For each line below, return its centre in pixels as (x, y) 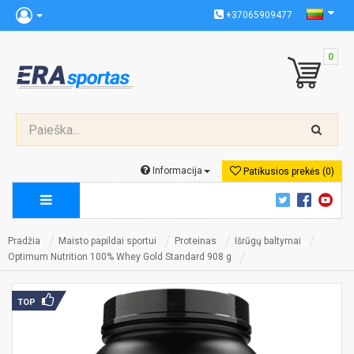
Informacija (176, 171)
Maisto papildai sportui (107, 241)
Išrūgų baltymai (268, 241)
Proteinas (196, 241)
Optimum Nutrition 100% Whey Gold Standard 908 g (120, 257)
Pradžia (24, 241)
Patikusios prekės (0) (288, 171)
